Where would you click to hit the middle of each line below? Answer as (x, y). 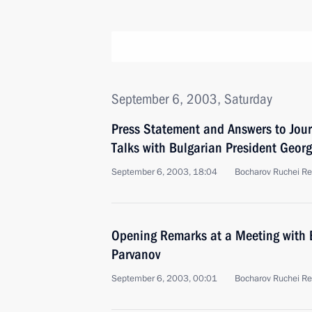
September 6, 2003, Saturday (192, 99)
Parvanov (136, 254)
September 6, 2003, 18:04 (164, 172)
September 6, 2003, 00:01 (164, 279)
